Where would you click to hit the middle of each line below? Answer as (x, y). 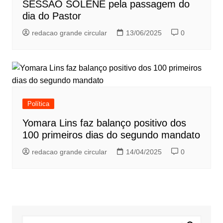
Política (38, 104)
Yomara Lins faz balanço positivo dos (104, 123)
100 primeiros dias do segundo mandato (111, 135)
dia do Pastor (52, 16)
